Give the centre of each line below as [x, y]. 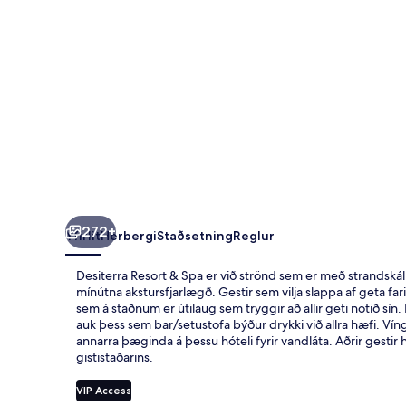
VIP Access [104, 390]
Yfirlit [83, 235]
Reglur [254, 235]
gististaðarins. [115, 357]
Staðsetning [195, 235]
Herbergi [129, 235]
